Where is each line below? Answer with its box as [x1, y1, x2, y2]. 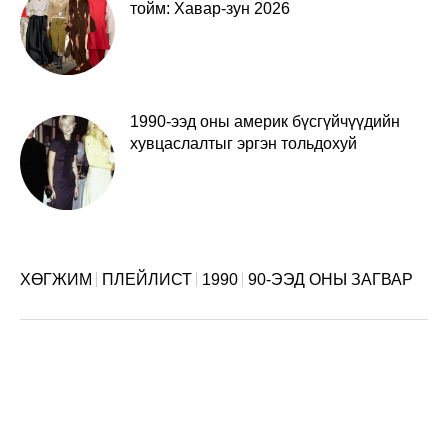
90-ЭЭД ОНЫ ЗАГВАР [248, 271, 413, 289]
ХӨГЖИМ [20, 271, 92, 289]
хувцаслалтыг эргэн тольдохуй [130, 135, 357, 153]
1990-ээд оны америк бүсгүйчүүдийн [130, 113, 400, 131]
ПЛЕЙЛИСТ [102, 271, 192, 289]
